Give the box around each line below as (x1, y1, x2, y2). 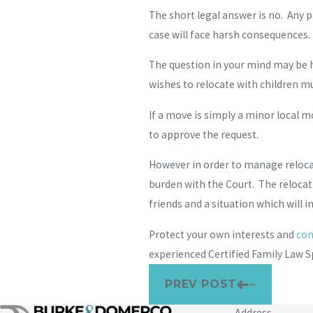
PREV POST (165, 277, 238, 291)
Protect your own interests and (148, 227, 296, 241)
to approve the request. (148, 127, 259, 141)
